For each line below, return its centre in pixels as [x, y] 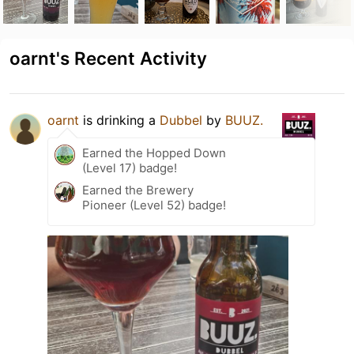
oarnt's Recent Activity [108, 58]
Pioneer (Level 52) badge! [154, 205]
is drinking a [119, 120]
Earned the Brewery [138, 190]
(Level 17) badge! [130, 168]
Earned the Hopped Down [154, 153]
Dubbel [181, 120]
